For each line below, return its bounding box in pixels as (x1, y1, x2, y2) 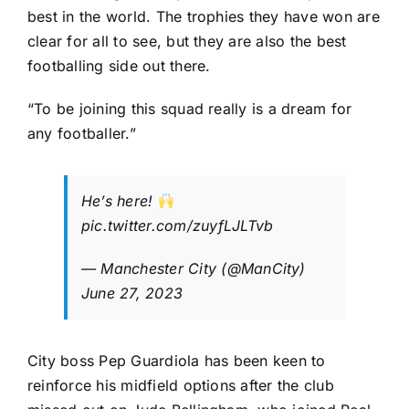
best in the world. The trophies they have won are (27, 7, 380, 26)
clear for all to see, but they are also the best (27, 32, 347, 51)
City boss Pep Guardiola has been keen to (27, 351, 326, 371)
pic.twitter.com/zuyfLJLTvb (81, 216, 274, 236)
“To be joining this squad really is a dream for (27, 100, 352, 119)
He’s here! (81, 192, 158, 211)
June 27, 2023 (81, 284, 184, 303)
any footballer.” (27, 124, 136, 143)
